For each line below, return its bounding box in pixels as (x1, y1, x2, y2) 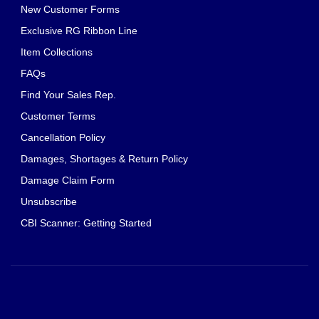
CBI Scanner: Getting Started (21, 217, 152, 229)
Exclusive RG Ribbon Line (21, 25, 137, 37)
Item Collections (21, 46, 93, 58)
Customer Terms (21, 110, 95, 122)
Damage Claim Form (21, 174, 115, 187)
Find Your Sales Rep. (21, 89, 116, 101)
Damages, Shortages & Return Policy (21, 153, 188, 165)
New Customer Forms (21, 4, 120, 16)
